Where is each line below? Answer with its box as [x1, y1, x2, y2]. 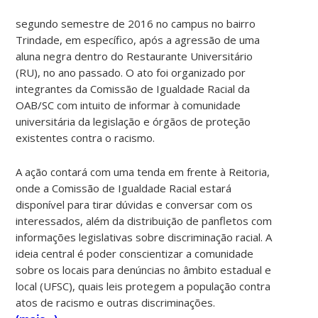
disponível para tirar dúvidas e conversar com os [16, 197, 253, 212]
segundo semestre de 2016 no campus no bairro [16, 16, 256, 31]
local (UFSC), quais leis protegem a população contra [16, 278, 271, 293]
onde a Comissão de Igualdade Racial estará [16, 180, 232, 195]
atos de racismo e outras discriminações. [16, 295, 216, 309]
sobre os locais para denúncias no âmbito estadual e [16, 262, 272, 277]
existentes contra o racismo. [16, 130, 155, 145]
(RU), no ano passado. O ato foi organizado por [16, 65, 246, 79]
